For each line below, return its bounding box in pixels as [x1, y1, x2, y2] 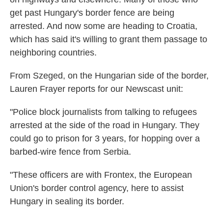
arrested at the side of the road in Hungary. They [10, 120, 199, 131]
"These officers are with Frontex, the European [10, 170, 192, 180]
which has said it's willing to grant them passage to [10, 34, 207, 45]
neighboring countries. [10, 48, 97, 58]
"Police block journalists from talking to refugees [10, 107, 197, 117]
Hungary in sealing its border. [10, 196, 124, 207]
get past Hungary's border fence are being [10, 8, 174, 18]
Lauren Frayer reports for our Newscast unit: [10, 84, 183, 94]
